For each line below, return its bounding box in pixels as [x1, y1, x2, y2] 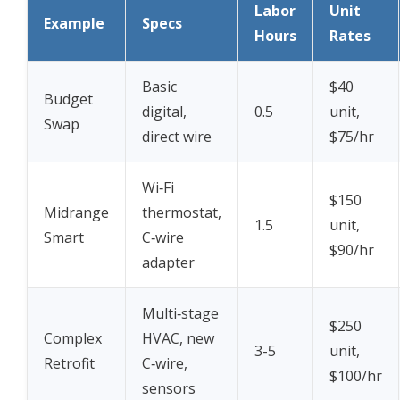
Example [44, 13, 104, 34]
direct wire [142, 127, 212, 147]
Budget [44, 89, 93, 110]
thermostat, [142, 203, 221, 223]
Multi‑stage [142, 304, 219, 324]
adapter [142, 253, 195, 273]
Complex [44, 329, 102, 349]
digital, [142, 102, 187, 122]
